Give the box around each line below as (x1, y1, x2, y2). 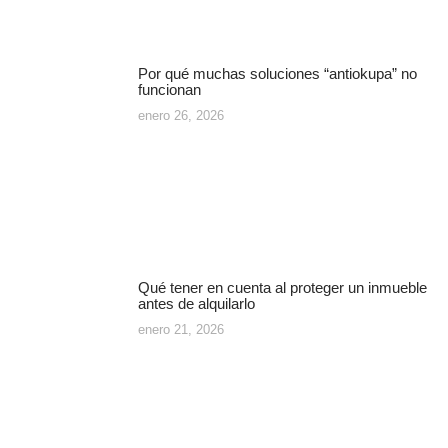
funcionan (137, 80, 201, 98)
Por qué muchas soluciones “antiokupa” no (137, 64, 417, 82)
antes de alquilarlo (137, 294, 255, 312)
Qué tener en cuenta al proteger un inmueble (137, 278, 427, 296)
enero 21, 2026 (137, 321, 224, 337)
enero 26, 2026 (137, 107, 224, 123)
